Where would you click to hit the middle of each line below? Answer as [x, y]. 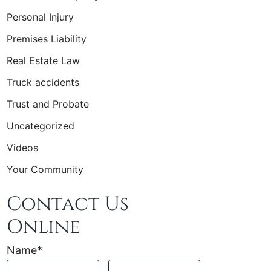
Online [43, 227]
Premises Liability [47, 38]
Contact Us [68, 204]
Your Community [45, 169]
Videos [22, 147]
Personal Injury [40, 17]
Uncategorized [41, 126]
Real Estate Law [43, 60]
